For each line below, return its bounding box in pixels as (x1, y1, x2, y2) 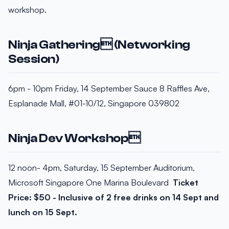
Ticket (173, 177, 198, 188)
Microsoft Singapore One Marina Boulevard (8, 177, 173, 188)
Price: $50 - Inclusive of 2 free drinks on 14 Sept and (8, 192, 219, 202)
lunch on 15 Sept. (8, 207, 77, 217)
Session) (8, 52, 59, 66)
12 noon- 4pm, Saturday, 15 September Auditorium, (8, 162, 195, 173)
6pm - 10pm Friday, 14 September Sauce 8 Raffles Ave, (8, 83, 210, 94)
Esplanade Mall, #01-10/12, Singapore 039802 (8, 98, 179, 108)
